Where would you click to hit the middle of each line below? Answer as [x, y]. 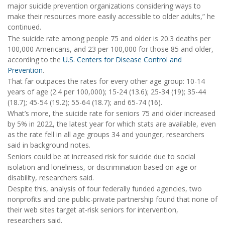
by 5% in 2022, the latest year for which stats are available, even [112, 124]
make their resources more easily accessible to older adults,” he [111, 17]
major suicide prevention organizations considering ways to [104, 6]
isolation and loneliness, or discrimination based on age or [102, 167]
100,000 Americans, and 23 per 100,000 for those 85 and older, [110, 49]
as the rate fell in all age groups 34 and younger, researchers [106, 135]
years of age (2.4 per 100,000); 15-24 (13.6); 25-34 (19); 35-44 [107, 91]
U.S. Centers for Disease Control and [122, 59]
